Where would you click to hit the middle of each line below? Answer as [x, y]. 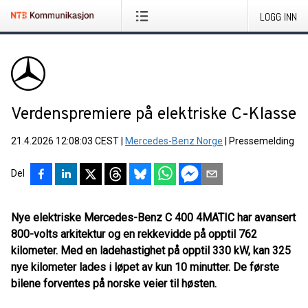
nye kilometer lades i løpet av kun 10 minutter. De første [145, 267]
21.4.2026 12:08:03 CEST [65, 141]
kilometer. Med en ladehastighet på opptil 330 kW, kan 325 [151, 251]
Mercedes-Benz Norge [174, 141]
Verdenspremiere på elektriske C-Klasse [154, 115]
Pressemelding [262, 141]
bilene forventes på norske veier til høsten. [114, 284]
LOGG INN [278, 17]
